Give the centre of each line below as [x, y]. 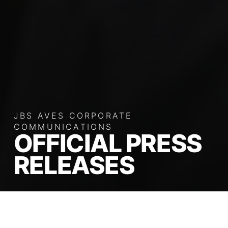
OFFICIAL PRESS [108, 144]
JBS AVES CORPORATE [73, 116]
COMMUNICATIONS [63, 127]
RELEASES [74, 165]
